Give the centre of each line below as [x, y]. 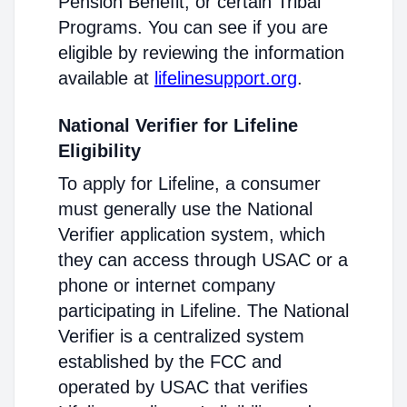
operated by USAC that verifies [183, 387]
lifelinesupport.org [226, 78]
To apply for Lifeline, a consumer [189, 184]
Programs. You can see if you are [193, 27]
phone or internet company [167, 285]
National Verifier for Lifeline [178, 125]
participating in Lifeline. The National [203, 311]
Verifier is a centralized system [181, 336]
